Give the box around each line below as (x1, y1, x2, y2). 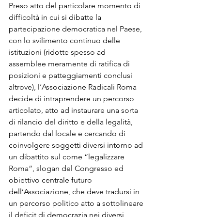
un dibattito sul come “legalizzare (9, 152, 126, 161)
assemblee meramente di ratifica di (9, 59, 132, 68)
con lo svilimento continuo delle (9, 35, 122, 45)
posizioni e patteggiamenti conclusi (9, 70, 134, 80)
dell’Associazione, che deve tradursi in (9, 186, 141, 196)
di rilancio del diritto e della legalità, (9, 117, 135, 126)
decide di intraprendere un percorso (9, 93, 136, 103)
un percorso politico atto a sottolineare (9, 198, 145, 208)
